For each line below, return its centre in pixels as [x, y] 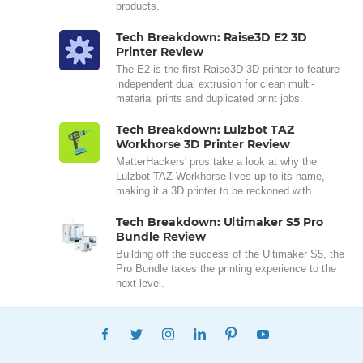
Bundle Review [161, 237]
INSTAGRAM [218, 328]
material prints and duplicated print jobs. [209, 98]
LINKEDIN [242, 328]
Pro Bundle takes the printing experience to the [226, 269]
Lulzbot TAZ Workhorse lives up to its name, [220, 176]
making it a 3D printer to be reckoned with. [215, 191]
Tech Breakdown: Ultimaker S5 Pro [220, 222]
